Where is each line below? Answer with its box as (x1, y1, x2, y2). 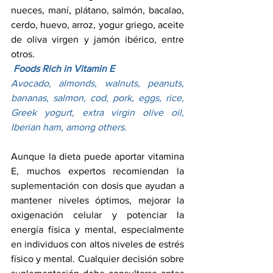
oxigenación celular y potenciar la (11, 210, 184, 221)
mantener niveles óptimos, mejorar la (11, 195, 184, 206)
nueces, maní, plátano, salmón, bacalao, (11, 5, 184, 16)
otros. (11, 49, 35, 60)
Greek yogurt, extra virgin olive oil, (11, 107, 184, 118)
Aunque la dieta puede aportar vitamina (11, 151, 184, 162)
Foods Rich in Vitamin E (13, 63, 115, 74)
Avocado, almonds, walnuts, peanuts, (11, 78, 184, 89)
